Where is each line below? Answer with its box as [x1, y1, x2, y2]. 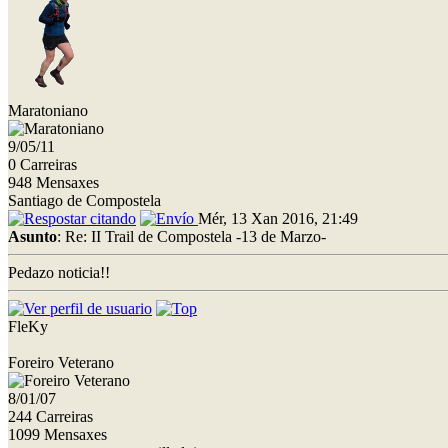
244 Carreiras [8, 407, 93, 425]
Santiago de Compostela [8, 191, 161, 209]
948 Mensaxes [8, 173, 99, 191]
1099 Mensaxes [8, 425, 107, 443]
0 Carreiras [8, 155, 77, 173]
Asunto [8, 227, 57, 245]
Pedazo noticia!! [8, 263, 110, 281]
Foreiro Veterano [8, 353, 114, 371]
